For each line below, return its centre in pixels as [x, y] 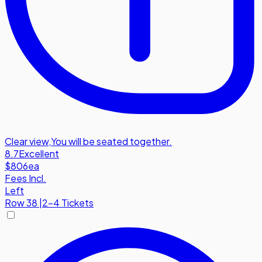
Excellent [39, 154]
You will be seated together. [111, 141]
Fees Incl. [25, 178]
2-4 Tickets [68, 203]
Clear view [27, 141]
